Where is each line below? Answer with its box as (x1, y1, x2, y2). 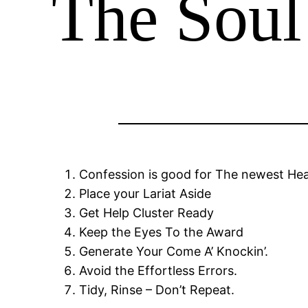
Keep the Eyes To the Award (79, 225, 244, 240)
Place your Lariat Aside (79, 186, 212, 201)
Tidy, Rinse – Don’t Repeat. (79, 283, 235, 298)
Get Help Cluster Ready (79, 206, 214, 221)
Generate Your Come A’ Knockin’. (79, 244, 269, 259)
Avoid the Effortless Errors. (79, 263, 238, 278)
